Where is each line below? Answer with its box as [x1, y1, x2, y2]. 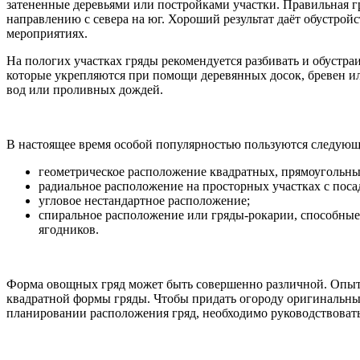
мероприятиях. [6, 26, 88, 40]
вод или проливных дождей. [6, 82, 163, 96]
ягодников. [39, 222, 99, 236]
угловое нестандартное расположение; [39, 193, 250, 207]
